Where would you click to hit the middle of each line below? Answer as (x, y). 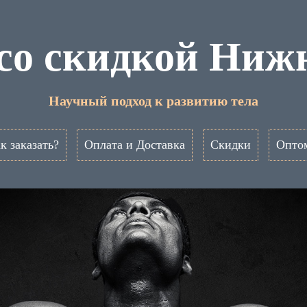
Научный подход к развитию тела (153, 101)
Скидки (230, 145)
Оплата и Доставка (134, 145)
